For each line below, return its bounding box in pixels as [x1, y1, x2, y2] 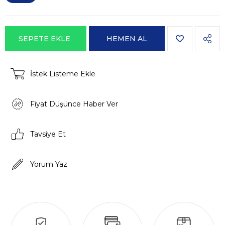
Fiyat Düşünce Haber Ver [30, 99, 118, 108]
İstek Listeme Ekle [30, 69, 95, 78]
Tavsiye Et [30, 130, 66, 139]
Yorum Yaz [30, 160, 67, 169]
